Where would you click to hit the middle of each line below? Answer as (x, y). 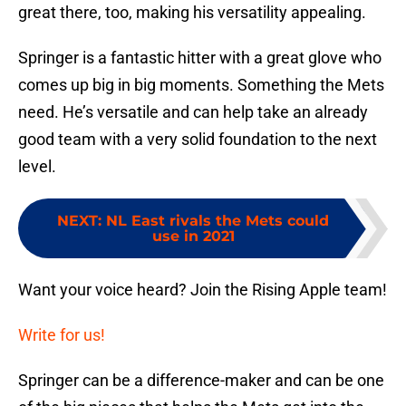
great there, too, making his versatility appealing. (192, 13)
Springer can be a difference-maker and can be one (201, 381)
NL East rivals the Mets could (217, 221)
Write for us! (62, 335)
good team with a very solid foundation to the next (198, 140)
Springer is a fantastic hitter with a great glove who (200, 58)
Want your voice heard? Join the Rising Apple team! (203, 290)
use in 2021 (193, 237)
